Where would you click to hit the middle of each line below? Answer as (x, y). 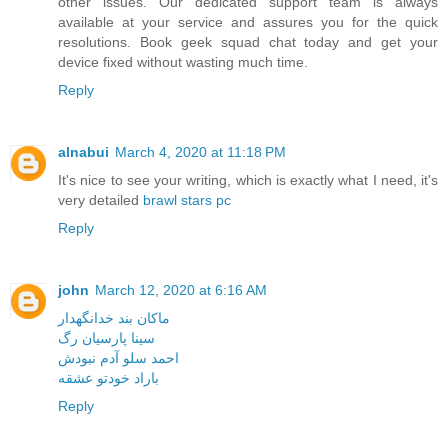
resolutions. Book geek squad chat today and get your (248, 41)
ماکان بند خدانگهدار (114, 317)
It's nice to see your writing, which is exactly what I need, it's (248, 179)
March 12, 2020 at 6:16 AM (181, 289)
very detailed (100, 199)
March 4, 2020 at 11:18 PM (200, 151)
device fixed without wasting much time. (183, 61)
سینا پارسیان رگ (106, 337)
